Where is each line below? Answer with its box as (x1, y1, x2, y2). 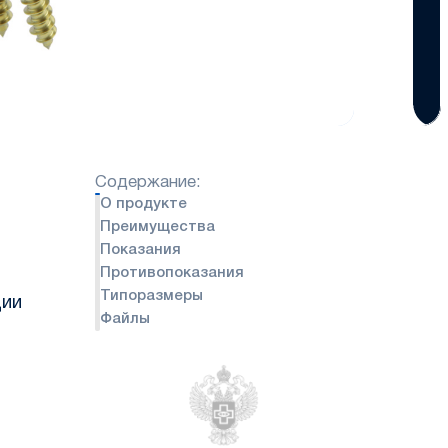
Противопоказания (99, 265, 244, 280)
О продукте (99, 196, 187, 211)
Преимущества (99, 219, 215, 234)
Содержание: (94, 174, 201, 190)
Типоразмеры (99, 288, 203, 303)
